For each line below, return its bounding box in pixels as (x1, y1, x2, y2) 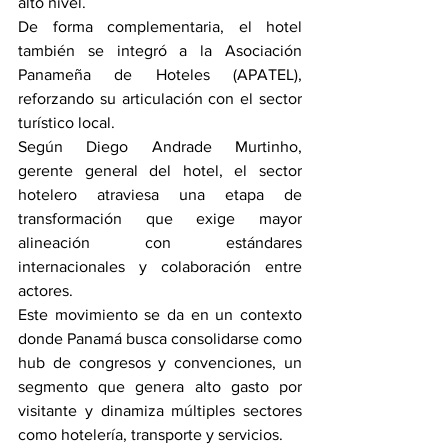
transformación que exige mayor (18, 210, 302, 228)
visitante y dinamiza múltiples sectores (18, 402, 302, 420)
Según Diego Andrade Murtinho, (18, 138, 302, 156)
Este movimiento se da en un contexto (18, 306, 302, 324)
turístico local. (18, 114, 115, 132)
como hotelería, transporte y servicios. (18, 426, 283, 444)
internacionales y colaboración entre (18, 258, 302, 276)
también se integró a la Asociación (18, 42, 302, 60)
